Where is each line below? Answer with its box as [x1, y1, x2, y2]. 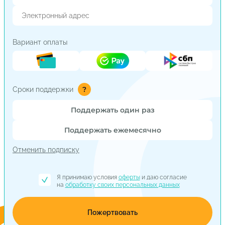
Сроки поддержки [13, 85, 75, 93]
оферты [118, 173, 140, 181]
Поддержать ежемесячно [64, 125, 161, 135]
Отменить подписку [13, 145, 79, 154]
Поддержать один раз [70, 105, 155, 115]
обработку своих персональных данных [65, 181, 180, 188]
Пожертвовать [87, 208, 138, 216]
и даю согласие [140, 173, 187, 181]
